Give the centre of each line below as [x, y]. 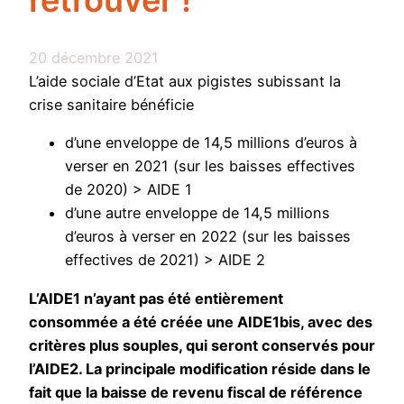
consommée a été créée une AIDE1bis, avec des [201, 321]
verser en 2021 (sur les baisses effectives [210, 166]
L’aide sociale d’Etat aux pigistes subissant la [185, 82]
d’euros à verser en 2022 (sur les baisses [208, 237]
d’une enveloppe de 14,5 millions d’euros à [211, 143]
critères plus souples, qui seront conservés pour [202, 345]
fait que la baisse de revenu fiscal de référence [196, 392]
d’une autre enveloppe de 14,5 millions [197, 213]
